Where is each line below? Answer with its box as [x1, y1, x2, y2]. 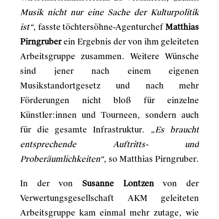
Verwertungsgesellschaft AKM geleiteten [20, 193, 199, 203]
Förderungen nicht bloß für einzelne [20, 95, 199, 106]
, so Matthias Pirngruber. [104, 154, 199, 164]
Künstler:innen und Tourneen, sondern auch [20, 110, 199, 120]
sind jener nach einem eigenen [20, 66, 199, 76]
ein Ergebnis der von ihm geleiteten [62, 37, 199, 47]
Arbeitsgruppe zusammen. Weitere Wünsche [20, 51, 199, 62]
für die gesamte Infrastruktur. [20, 125, 151, 135]
